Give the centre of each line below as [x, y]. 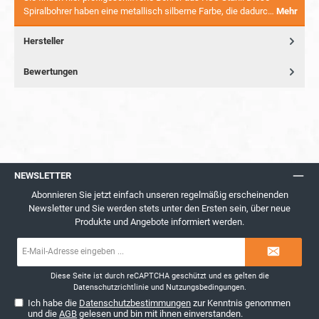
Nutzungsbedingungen [205, 288]
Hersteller [44, 41]
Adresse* [145, 262]
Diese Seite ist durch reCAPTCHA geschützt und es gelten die [159, 276]
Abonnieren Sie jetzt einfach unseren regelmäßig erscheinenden [159, 194]
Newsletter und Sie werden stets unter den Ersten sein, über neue [159, 208]
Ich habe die [54, 303]
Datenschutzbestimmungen [135, 303]
